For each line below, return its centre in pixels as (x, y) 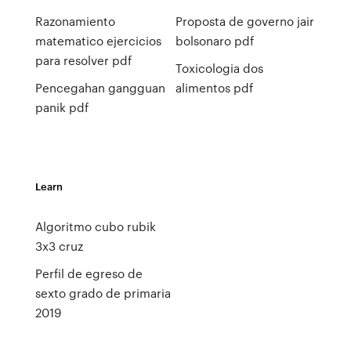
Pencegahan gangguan (100, 88)
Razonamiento (75, 21)
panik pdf (62, 107)
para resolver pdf (83, 60)
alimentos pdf (214, 88)
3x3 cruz (59, 246)
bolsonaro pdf (214, 41)
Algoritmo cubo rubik (95, 226)
